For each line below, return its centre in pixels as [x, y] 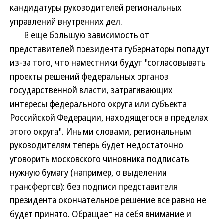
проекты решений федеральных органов [89, 76]
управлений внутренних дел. [66, 21]
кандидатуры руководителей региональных [96, 7]
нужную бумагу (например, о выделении [88, 172]
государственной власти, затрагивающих [91, 90]
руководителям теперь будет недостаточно [96, 145]
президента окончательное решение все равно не [108, 200]
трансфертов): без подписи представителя [94, 186]
